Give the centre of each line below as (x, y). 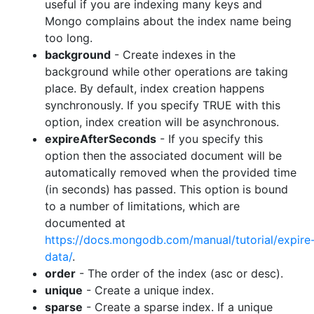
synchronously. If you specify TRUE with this (163, 105)
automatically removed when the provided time (171, 173)
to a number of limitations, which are (142, 206)
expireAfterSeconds (101, 139)
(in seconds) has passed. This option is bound (166, 190)
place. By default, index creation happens (155, 89)
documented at (85, 223)
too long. (69, 38)
